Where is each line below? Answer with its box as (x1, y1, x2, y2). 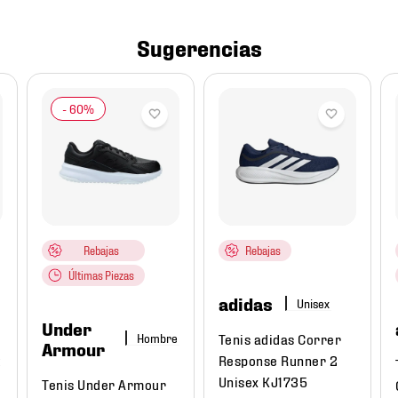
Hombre (136, 330, 178, 346)
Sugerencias (136, 35, 262, 60)
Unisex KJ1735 (218, 371, 308, 389)
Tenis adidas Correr (218, 329, 342, 346)
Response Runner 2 (218, 350, 338, 368)
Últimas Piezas (68, 267, 135, 282)
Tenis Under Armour (42, 374, 167, 392)
